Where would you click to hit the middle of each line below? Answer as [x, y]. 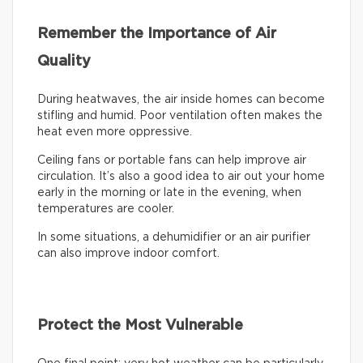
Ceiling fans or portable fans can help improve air [172, 160]
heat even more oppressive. [115, 132]
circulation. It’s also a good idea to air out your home [181, 176]
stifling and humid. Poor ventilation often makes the [180, 115]
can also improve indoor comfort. [128, 253]
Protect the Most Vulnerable [140, 325]
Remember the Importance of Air [157, 34]
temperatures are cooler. [106, 209]
